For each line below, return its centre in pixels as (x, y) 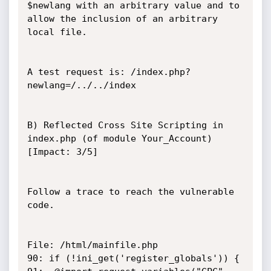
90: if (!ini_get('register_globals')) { (133, 258)
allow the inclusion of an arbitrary (122, 19)
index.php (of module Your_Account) (119, 139)
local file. (57, 32)
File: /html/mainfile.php (92, 245)
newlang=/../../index (81, 85)
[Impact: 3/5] (62, 152)
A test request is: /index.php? (109, 72)
